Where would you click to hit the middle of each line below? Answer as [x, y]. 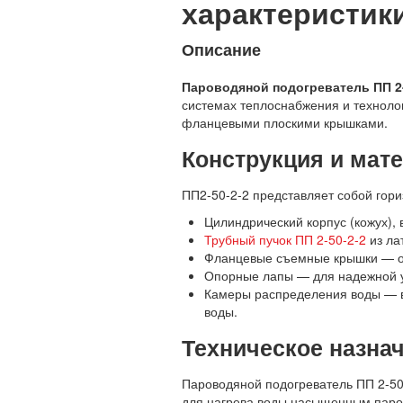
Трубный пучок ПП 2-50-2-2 [285, 239]
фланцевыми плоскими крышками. [285, 122]
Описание [221, 49]
